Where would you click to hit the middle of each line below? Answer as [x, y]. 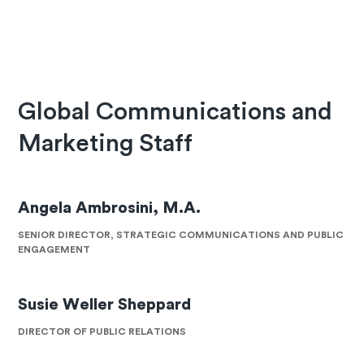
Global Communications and [175, 113]
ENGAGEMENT [54, 249]
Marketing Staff [106, 144]
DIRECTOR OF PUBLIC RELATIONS [102, 331]
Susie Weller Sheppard [105, 304]
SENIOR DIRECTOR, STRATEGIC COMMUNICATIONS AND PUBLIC [181, 234]
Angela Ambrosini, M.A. [110, 208]
